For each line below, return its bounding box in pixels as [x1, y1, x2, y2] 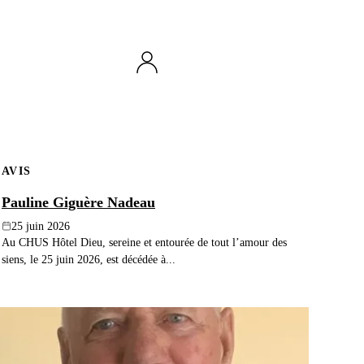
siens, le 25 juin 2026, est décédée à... [2, 252, 175, 266]
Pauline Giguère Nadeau [2, 193, 155, 210]
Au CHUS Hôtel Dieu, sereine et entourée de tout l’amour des [2, 235, 287, 249]
